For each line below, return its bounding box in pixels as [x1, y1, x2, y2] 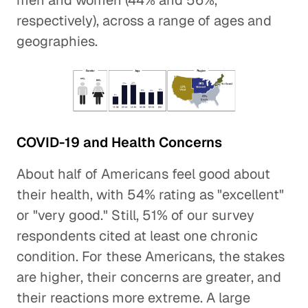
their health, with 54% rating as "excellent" [16, 186, 284, 203]
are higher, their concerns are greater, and [16, 268, 281, 286]
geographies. [16, 32, 98, 50]
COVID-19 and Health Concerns [16, 133, 222, 151]
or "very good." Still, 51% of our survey [16, 206, 254, 224]
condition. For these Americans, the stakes [16, 247, 285, 265]
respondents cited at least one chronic [16, 227, 258, 245]
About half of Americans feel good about [16, 165, 270, 183]
